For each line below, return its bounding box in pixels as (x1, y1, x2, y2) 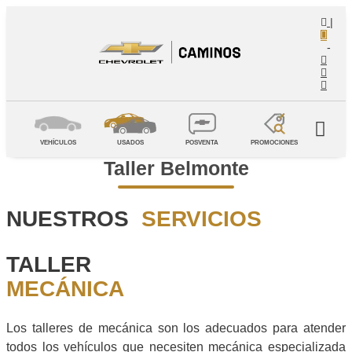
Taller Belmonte (103, 157, 249, 179)
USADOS (116, 138, 144, 146)
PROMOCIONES (251, 138, 299, 146)
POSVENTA (185, 138, 219, 146)
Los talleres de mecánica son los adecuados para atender (6, 321, 346, 335)
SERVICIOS (129, 206, 262, 231)
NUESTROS (6, 206, 129, 231)
